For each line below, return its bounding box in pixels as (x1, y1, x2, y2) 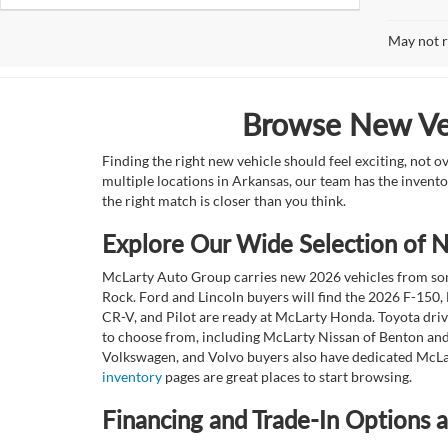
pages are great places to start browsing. (162, 368, 412, 385)
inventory (102, 368, 162, 385)
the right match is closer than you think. (102, 192, 346, 209)
